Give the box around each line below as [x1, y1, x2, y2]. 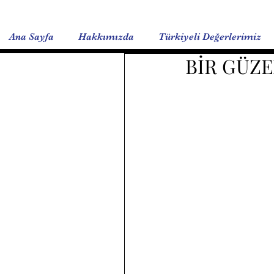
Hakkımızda [78, 31, 134, 42]
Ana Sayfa [9, 31, 54, 42]
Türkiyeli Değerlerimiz [158, 31, 261, 42]
